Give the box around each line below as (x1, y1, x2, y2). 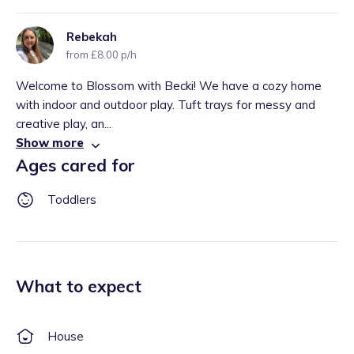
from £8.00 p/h (66, 48, 137, 61)
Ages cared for (16, 155, 135, 175)
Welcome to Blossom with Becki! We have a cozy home (16, 78, 322, 93)
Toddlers (47, 192, 96, 207)
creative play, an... (16, 116, 111, 131)
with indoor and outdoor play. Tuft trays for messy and (16, 97, 315, 112)
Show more (16, 135, 84, 150)
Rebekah (66, 29, 117, 44)
